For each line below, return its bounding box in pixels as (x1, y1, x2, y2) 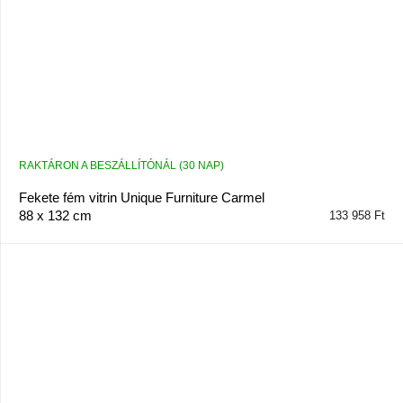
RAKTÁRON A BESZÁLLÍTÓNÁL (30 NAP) (19, 159, 224, 173)
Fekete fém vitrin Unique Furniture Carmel (19, 190, 264, 206)
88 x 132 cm (19, 208, 92, 224)
